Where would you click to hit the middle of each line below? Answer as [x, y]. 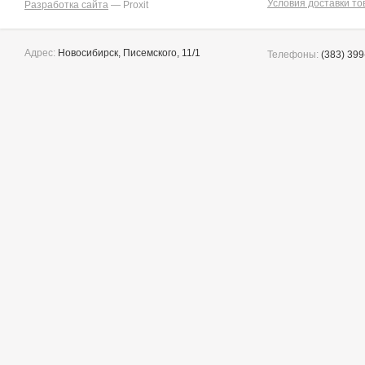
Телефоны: [293, 54]
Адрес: [40, 53]
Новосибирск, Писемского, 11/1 [128, 53]
